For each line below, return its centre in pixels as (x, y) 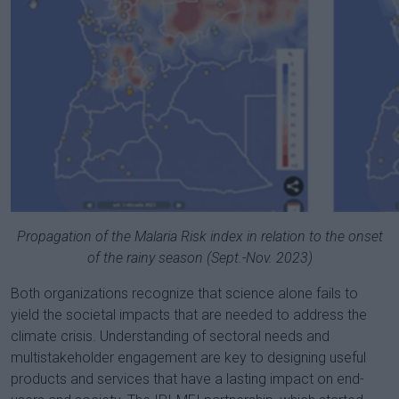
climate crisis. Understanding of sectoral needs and (170, 336)
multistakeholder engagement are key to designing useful (188, 358)
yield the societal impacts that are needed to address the (189, 315)
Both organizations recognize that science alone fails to (184, 293)
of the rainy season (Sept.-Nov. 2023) (199, 258)
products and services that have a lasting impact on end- (187, 379)
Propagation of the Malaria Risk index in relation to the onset (199, 236)
